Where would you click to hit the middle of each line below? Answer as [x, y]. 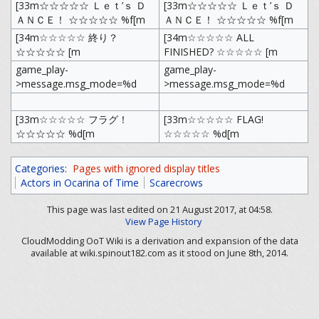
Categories [40, 168]
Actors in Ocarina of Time [80, 183]
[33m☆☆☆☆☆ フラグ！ [72, 119]
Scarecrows [176, 183]
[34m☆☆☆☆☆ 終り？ [67, 37]
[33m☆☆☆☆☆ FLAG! [213, 119]
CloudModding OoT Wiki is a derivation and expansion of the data [159, 241]
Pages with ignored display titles [146, 168]
